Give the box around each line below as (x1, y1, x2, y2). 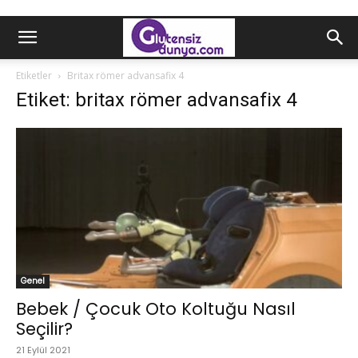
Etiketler (16, 69, 52, 82)
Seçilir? (16, 317, 73, 341)
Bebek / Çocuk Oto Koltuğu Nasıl (16, 297, 296, 321)
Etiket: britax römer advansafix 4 (16, 89, 296, 111)
